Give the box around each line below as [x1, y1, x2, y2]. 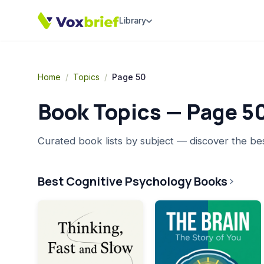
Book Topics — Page [38, 97, 242, 126]
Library [119, 15, 146, 25]
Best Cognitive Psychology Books [38, 173, 227, 189]
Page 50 [112, 72, 146, 82]
